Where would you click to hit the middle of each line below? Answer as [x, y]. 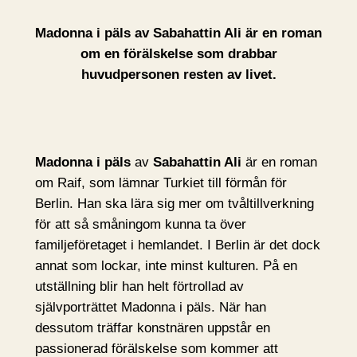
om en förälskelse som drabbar [178, 54]
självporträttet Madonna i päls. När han [150, 308]
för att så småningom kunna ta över [140, 225]
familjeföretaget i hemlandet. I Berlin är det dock [177, 245]
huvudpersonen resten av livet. [178, 75]
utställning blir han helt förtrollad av [139, 287]
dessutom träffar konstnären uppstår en [152, 328]
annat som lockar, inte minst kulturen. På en [166, 266]
